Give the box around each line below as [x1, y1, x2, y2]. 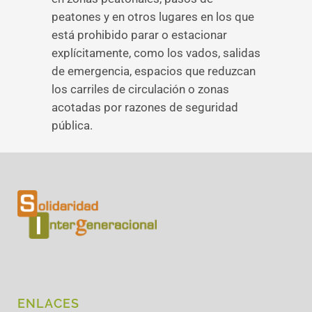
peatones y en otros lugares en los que [52, 10, 254, 24]
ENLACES [17, 296, 79, 311]
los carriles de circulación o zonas [52, 82, 229, 96]
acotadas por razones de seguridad [52, 100, 238, 114]
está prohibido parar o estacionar [52, 28, 227, 42]
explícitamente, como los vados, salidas [52, 46, 260, 60]
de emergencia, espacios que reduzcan [52, 64, 256, 78]
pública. [52, 118, 93, 132]
